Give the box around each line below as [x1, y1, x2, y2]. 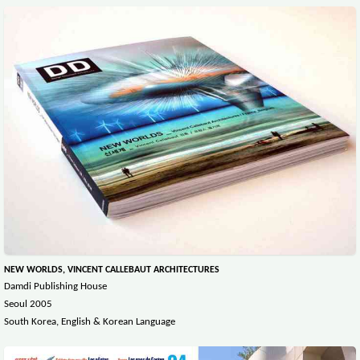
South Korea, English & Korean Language [4, 317, 175, 328]
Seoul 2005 [4, 299, 52, 310]
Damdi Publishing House [4, 281, 107, 292]
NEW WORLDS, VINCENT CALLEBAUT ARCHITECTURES [4, 265, 219, 276]
